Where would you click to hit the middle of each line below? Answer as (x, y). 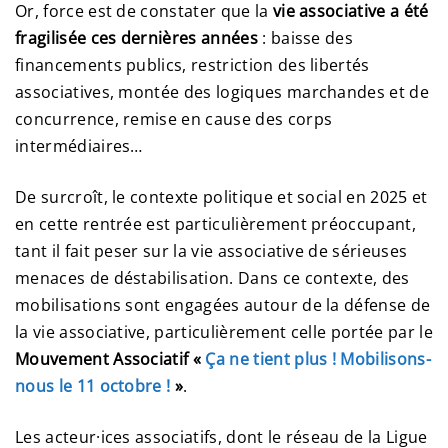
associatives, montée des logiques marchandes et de (222, 92)
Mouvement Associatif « (110, 359)
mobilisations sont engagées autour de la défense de (223, 305)
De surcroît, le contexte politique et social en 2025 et (221, 197)
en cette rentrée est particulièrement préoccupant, (216, 224)
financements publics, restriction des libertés (192, 65)
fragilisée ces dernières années (136, 38)
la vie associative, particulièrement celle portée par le (224, 332)
